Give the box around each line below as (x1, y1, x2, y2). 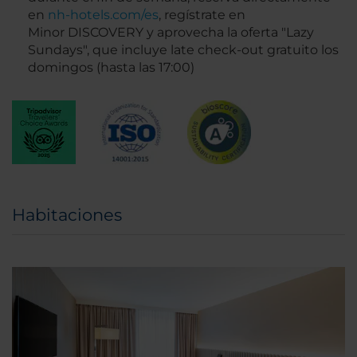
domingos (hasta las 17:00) (28, 60, 194, 76)
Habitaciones (12, 205, 122, 226)
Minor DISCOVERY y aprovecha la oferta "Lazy (28, 25, 314, 41)
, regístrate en (159, 7, 245, 23)
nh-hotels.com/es (48, 7, 159, 23)
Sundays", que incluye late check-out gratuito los (28, 42, 339, 58)
